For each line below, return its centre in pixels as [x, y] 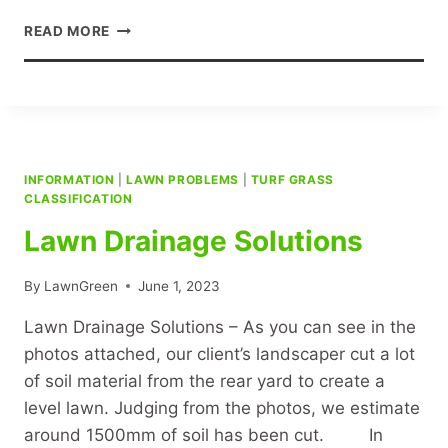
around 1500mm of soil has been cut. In [203, 434]
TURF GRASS [292, 180]
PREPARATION [161, 68]
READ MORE [67, 31]
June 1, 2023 [179, 285]
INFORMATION [69, 180]
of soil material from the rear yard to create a [204, 380]
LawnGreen [81, 285]
